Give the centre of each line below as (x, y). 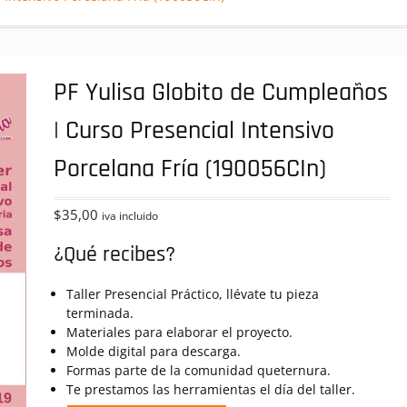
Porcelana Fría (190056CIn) (190, 169)
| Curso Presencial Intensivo (194, 131)
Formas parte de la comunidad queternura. (199, 370)
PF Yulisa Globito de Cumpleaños (221, 93)
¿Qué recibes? (115, 254)
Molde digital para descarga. (154, 351)
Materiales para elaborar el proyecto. (180, 332)
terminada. (100, 313)
